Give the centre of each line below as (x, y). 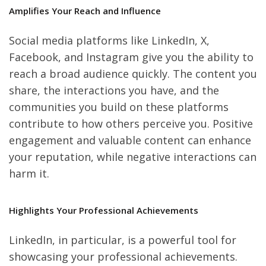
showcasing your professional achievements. (123, 256)
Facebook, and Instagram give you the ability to (131, 57)
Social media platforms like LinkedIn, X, (109, 40)
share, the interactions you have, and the (114, 90)
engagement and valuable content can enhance (130, 140)
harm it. (29, 173)
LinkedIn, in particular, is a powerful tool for (123, 240)
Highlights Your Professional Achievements (104, 210)
